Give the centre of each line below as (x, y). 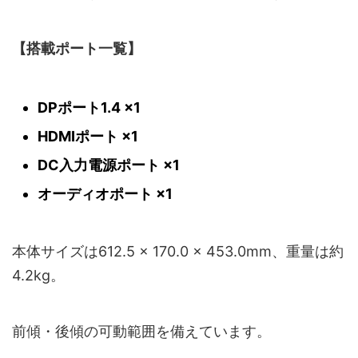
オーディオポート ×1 (105, 193)
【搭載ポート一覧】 (77, 49)
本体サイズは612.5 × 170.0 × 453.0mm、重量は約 (178, 252)
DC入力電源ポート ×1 (109, 165)
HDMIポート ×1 (88, 136)
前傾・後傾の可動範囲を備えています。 (141, 332)
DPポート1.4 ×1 (89, 107)
